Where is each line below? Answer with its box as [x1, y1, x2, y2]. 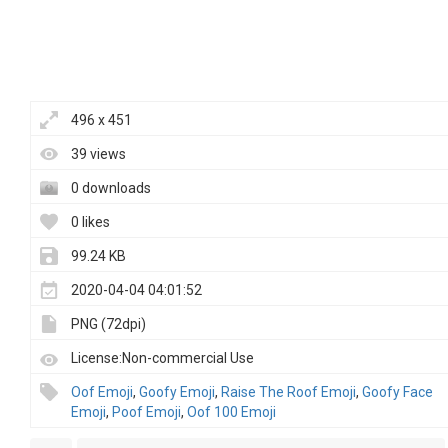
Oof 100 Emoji [187, 404, 276, 421]
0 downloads [71, 180, 151, 197]
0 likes [71, 214, 110, 231]
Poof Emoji [112, 404, 181, 421]
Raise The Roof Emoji [221, 384, 356, 401]
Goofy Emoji [139, 384, 215, 401]
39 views [71, 146, 126, 163]
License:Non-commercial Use [71, 350, 254, 367]
